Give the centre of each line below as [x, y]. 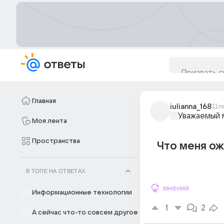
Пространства [56, 141]
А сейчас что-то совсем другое [85, 212]
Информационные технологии [82, 192]
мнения [176, 188]
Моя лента [49, 121]
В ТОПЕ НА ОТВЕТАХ [56, 171]
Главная [44, 101]
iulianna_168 [191, 106]
